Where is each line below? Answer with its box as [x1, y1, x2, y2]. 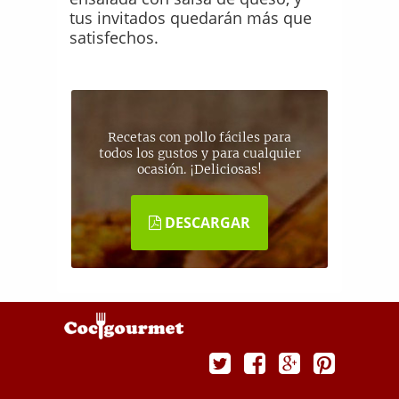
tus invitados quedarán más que [69, 6, 313, 28]
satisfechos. [69, 26, 159, 48]
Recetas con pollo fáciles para [108, 128, 291, 145]
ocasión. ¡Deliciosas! [137, 160, 262, 177]
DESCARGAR [161, 212, 250, 232]
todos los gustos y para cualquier [98, 144, 301, 161]
